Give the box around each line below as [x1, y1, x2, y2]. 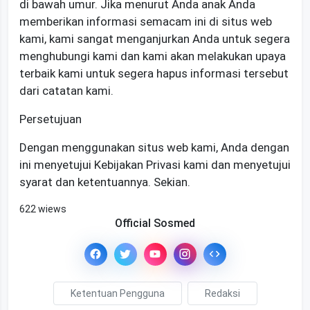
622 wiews [19, 203, 66, 215]
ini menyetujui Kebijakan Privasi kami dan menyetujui [19, 157, 291, 172]
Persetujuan [19, 111, 82, 126]
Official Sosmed [115, 216, 195, 230]
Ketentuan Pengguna [70, 287, 165, 299]
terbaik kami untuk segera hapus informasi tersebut [19, 66, 289, 80]
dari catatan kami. [19, 83, 113, 98]
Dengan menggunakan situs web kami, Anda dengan [19, 140, 289, 154]
